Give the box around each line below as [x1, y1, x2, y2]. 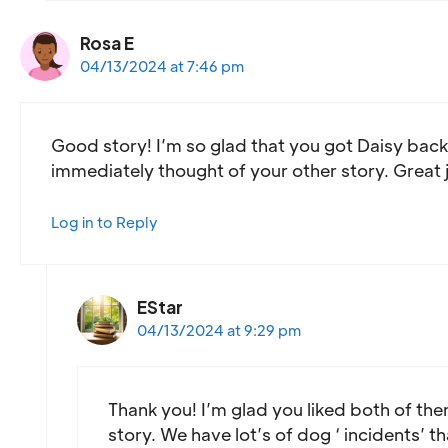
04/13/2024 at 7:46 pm [80, 56, 244, 75]
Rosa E [80, 31, 134, 54]
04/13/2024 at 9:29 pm [136, 320, 301, 339]
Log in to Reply [51, 212, 158, 231]
